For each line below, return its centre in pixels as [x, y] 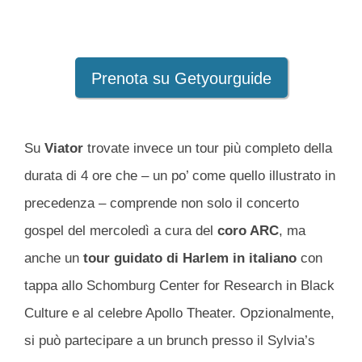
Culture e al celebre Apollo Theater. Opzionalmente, [179, 314]
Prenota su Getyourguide [181, 79]
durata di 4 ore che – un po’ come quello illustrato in [180, 176]
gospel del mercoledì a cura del [121, 231]
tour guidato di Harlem [156, 259]
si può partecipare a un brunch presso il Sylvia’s [170, 341]
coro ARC [248, 231]
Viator [64, 149]
